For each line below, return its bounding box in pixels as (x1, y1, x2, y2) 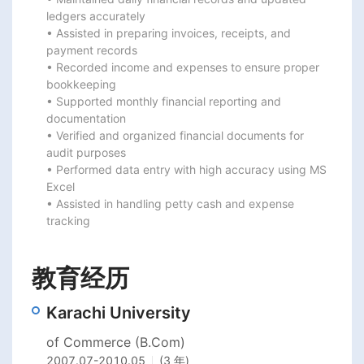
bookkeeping (46, 77, 116, 91)
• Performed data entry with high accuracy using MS (46, 162, 327, 176)
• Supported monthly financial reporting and (46, 94, 281, 108)
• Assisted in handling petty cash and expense (46, 197, 294, 210)
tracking (46, 214, 90, 227)
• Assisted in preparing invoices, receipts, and (46, 26, 291, 40)
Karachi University (46, 303, 191, 323)
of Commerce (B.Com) (46, 334, 185, 350)
